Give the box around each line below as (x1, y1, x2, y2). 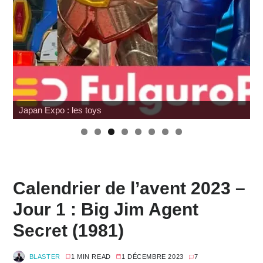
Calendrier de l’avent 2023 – (12, 178, 245, 198)
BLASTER (29, 253, 60, 260)
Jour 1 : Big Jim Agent (12, 200, 198, 219)
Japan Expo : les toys (18, 105, 102, 115)
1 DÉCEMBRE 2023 (121, 253, 184, 260)
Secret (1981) (12, 221, 124, 240)
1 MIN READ (70, 253, 111, 260)
